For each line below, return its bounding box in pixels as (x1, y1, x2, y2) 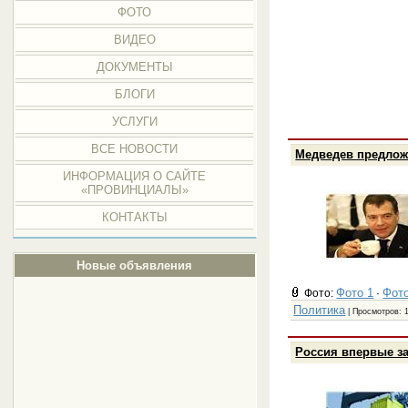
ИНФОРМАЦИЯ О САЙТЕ (63, 169, 207, 183)
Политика (293, 302, 346, 317)
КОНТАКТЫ (101, 210, 168, 224)
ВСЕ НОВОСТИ (91, 142, 178, 156)
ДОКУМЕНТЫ (96, 60, 173, 74)
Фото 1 (336, 285, 374, 300)
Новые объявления (76, 259, 193, 272)
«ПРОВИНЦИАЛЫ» (80, 183, 189, 197)
